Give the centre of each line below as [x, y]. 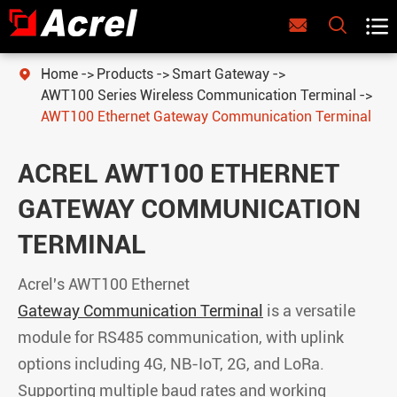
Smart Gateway [221, 74]
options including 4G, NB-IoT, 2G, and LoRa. [171, 364]
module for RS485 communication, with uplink [181, 337]
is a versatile [309, 311]
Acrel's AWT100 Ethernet [104, 284]
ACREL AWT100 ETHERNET [179, 173]
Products [125, 74]
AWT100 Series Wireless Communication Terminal [198, 95]
